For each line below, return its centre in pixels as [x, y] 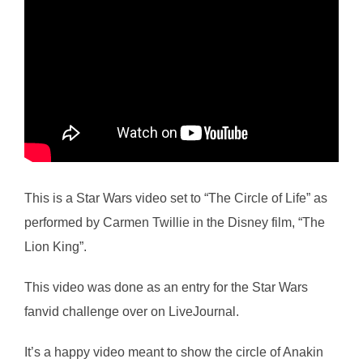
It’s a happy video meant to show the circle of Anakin [174, 352]
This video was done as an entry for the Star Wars [166, 287]
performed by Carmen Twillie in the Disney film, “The [175, 222]
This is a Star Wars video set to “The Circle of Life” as [176, 198]
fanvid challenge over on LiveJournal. [132, 311]
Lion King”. [56, 246]
